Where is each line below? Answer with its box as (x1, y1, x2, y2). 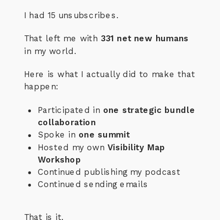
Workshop (38, 154, 82, 165)
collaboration (38, 117, 96, 127)
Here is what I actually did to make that (24, 69, 195, 79)
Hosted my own (38, 142, 108, 152)
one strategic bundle (103, 105, 195, 115)
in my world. (24, 46, 77, 56)
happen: (24, 82, 58, 92)
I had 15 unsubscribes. (24, 10, 119, 20)
